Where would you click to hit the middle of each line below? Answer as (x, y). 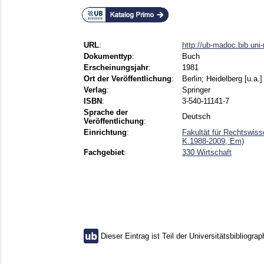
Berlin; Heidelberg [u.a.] (222, 79)
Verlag (95, 90)
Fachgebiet (104, 153)
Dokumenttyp (108, 57)
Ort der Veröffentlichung (128, 79)
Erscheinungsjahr (116, 68)
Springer (196, 90)
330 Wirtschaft (207, 153)
